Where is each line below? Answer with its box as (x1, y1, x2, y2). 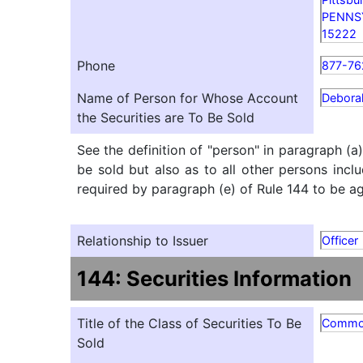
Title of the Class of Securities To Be (77, 315, 301, 331)
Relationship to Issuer (77, 233, 208, 249)
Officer (322, 233, 358, 247)
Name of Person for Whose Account (77, 90, 298, 106)
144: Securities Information (77, 266, 352, 291)
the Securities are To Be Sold (77, 109, 254, 126)
